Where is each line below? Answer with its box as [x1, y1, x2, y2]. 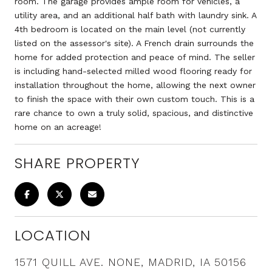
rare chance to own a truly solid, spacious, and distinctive [15, 107, 253, 118]
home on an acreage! [15, 121, 101, 132]
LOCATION [15, 225, 91, 245]
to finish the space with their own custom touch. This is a [15, 93, 254, 104]
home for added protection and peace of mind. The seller [15, 52, 255, 62]
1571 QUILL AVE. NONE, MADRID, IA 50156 [15, 255, 246, 268]
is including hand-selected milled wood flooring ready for [15, 66, 252, 76]
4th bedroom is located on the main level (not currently [15, 24, 245, 34]
